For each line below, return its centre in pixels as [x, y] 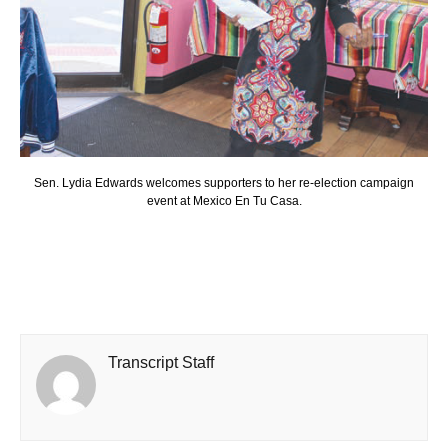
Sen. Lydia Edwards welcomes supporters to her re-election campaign [224, 182]
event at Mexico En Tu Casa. [224, 200]
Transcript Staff [161, 362]
